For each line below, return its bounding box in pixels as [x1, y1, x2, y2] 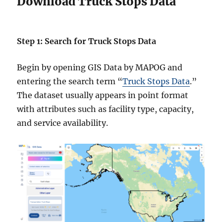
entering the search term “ [17, 76, 123, 87]
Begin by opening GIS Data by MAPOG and [17, 62, 183, 73]
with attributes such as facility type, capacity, [17, 104, 194, 114]
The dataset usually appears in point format [17, 90, 189, 101]
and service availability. [17, 118, 109, 128]
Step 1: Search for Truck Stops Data [17, 36, 157, 47]
